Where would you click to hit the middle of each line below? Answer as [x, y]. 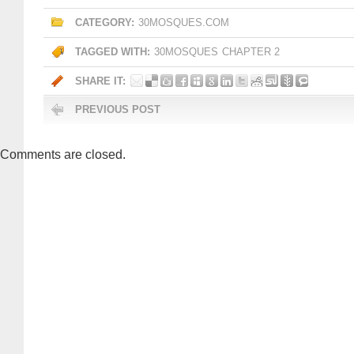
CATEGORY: [105, 23]
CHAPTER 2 [251, 52]
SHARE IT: [100, 81]
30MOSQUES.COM [184, 23]
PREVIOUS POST [118, 109]
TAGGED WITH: [113, 52]
